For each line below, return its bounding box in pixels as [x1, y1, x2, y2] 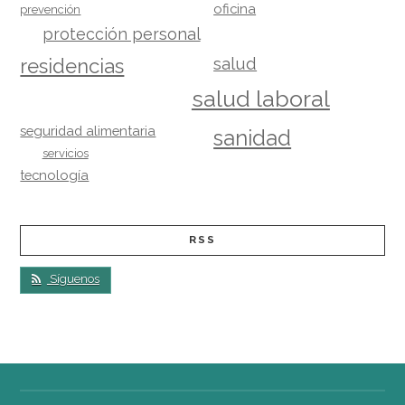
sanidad [213, 125, 292, 151]
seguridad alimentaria [20, 122, 156, 138]
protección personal [42, 24, 201, 43]
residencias [20, 53, 125, 78]
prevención [20, 2, 81, 16]
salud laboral [191, 84, 330, 112]
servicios [42, 146, 89, 160]
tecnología [20, 166, 89, 183]
